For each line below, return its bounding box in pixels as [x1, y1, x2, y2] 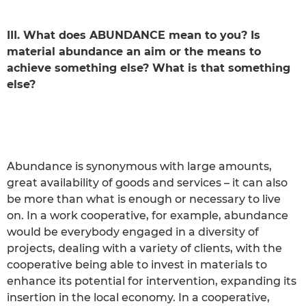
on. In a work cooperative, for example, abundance [7, 208, 288, 222]
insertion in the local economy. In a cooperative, [7, 290, 270, 304]
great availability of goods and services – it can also [7, 176, 288, 189]
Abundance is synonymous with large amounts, [7, 159, 272, 173]
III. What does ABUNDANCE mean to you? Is [7, 28, 260, 42]
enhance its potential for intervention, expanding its [7, 274, 296, 288]
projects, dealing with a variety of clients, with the [7, 241, 282, 255]
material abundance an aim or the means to [7, 44, 261, 58]
